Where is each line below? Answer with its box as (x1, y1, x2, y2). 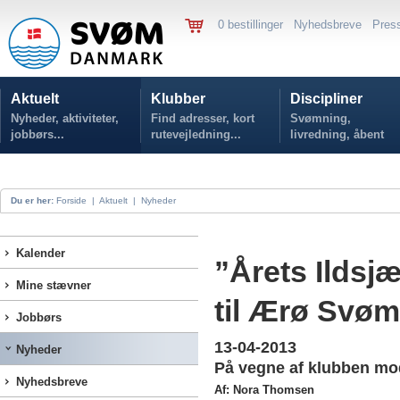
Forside (56, 196, 87, 205)
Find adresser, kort (151, 112, 254, 125)
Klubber (151, 91, 205, 106)
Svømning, (290, 112, 351, 125)
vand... (290, 144, 328, 157)
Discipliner (290, 91, 362, 106)
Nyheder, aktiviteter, (11, 112, 119, 125)
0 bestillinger (218, 18, 294, 31)
